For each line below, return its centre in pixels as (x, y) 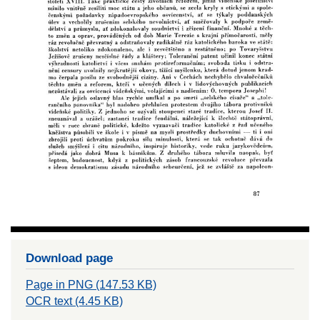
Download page (69, 258)
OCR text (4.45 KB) (74, 301)
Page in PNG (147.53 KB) (91, 285)
